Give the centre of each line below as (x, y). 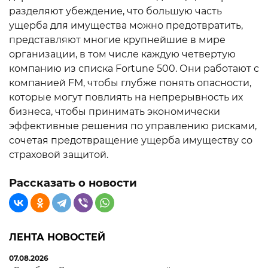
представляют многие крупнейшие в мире (117, 40)
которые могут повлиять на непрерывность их (126, 97)
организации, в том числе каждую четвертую (122, 54)
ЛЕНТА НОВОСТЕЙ (57, 237)
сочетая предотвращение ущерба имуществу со (131, 140)
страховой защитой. (59, 155)
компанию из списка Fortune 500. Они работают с (134, 68)
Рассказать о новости (73, 183)
